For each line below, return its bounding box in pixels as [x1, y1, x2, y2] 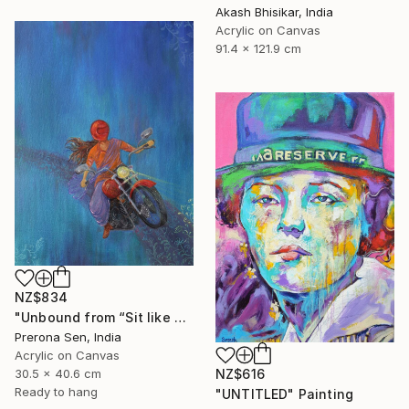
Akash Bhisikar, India [215, 5, 333, 20]
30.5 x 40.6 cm [15, 366, 101, 382]
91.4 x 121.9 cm [215, 41, 301, 57]
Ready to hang [15, 384, 98, 400]
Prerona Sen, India [15, 330, 121, 345]
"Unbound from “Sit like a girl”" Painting [173, 309, 186, 326]
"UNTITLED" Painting [215, 386, 354, 403]
